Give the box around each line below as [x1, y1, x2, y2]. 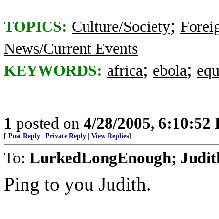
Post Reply [8, 132, 40, 140]
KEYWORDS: [4, 62, 102, 79]
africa [107, 62, 143, 79]
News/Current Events [4, 40, 138, 57]
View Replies [91, 132, 129, 140]
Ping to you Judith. [4, 174, 151, 195]
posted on [12, 114, 84, 132]
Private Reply [45, 132, 86, 140]
